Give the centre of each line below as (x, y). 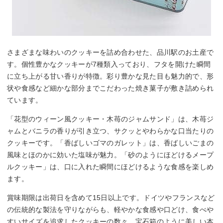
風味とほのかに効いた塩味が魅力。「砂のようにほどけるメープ (111, 155)
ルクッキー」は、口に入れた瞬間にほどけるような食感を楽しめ (111, 167)
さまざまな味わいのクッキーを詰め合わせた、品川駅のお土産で (111, 52)
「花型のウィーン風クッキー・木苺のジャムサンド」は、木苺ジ (111, 119)
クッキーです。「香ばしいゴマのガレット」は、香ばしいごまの (111, 143)
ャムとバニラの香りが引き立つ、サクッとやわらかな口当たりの (111, 131)
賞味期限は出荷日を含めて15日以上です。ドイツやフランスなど (111, 197)
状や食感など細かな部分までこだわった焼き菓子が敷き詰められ (111, 88)
